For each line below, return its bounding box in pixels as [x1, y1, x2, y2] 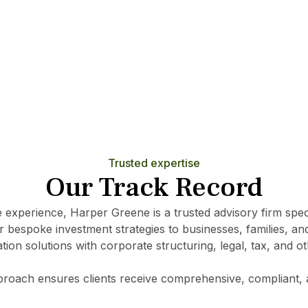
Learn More [103, 1, 166, 16]
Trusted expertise [108, 156, 200, 170]
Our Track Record [45, 170, 263, 206]
